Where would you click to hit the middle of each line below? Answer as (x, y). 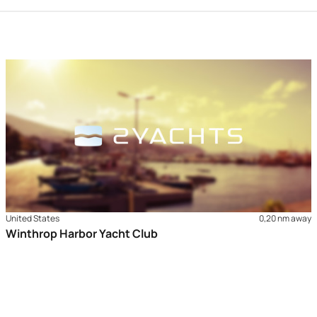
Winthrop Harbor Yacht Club (82, 233)
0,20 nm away (285, 218)
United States (33, 218)
